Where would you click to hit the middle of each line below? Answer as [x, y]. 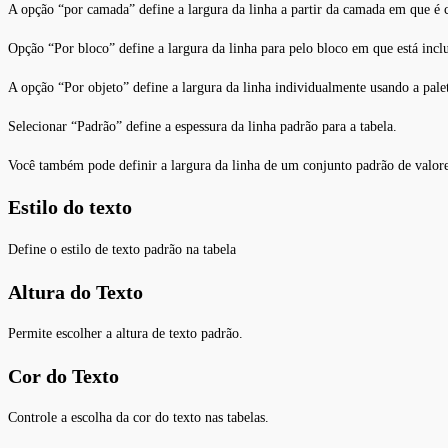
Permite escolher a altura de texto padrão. [125, 334]
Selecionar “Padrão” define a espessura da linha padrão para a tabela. [202, 126]
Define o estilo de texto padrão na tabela [122, 249]
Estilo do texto [70, 207]
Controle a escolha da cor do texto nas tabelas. [138, 418]
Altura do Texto [75, 291]
